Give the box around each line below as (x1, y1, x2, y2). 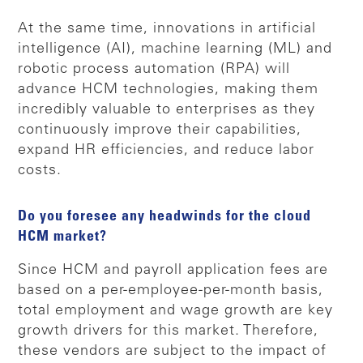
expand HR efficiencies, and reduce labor (18, 143, 315, 158)
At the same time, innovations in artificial (18, 21, 317, 36)
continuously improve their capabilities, (18, 122, 302, 138)
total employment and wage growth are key (18, 303, 334, 318)
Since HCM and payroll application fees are (18, 263, 329, 278)
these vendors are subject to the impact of (18, 344, 327, 359)
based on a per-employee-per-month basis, (18, 283, 324, 298)
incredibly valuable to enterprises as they (18, 102, 316, 117)
